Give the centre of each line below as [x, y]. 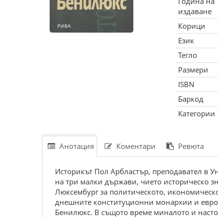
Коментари [135, 146]
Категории [196, 113]
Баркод [191, 99]
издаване [195, 11]
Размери [193, 70]
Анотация [76, 146]
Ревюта [190, 146]
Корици [191, 26]
